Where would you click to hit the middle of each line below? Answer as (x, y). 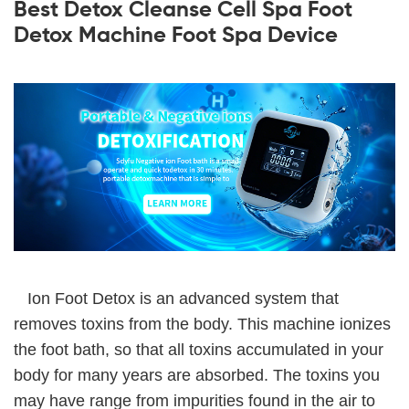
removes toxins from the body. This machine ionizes (202, 324)
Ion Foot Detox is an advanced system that (176, 298)
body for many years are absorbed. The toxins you (197, 375)
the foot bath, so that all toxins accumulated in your (199, 349)
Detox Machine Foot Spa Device (176, 36)
